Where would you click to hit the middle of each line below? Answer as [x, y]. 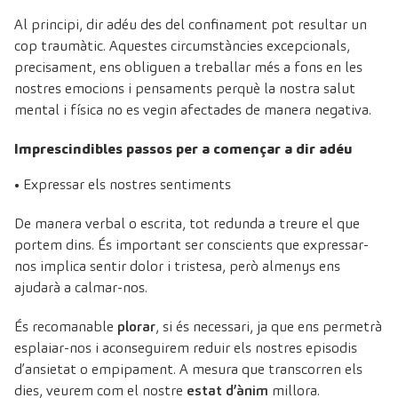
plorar [136, 326]
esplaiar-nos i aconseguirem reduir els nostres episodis [186, 347]
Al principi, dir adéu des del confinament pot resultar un [191, 24]
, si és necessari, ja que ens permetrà [269, 326]
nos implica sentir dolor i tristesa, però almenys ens [177, 266]
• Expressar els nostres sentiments [123, 184]
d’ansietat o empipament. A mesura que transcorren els [188, 369]
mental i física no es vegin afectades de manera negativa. [193, 109]
